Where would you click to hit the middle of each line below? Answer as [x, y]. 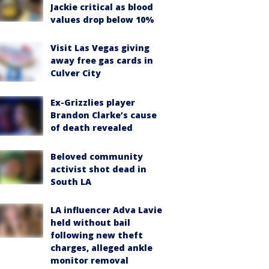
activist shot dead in [98, 169]
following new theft [97, 235]
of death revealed [92, 127]
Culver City [76, 73]
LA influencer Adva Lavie [106, 210]
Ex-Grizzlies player [93, 102]
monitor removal [89, 261]
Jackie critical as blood [102, 7]
